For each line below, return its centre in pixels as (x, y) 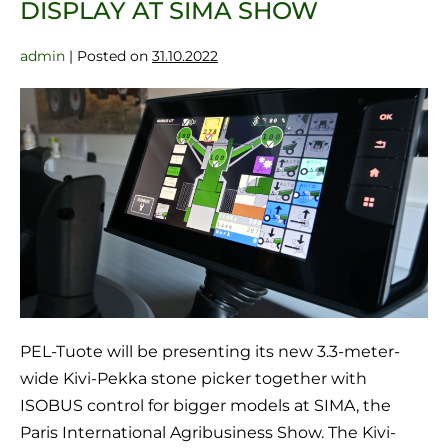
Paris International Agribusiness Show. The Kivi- (208, 433)
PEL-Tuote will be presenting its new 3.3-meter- (210, 352)
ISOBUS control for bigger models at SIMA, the (205, 406)
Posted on (112, 56)
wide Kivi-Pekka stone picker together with (193, 379)
